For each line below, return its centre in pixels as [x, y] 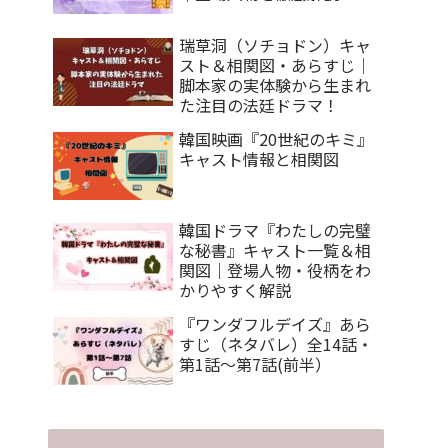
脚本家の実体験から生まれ [275, 84]
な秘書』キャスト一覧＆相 [275, 250]
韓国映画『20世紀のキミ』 [276, 138]
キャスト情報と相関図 [259, 158]
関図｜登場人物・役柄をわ [275, 270]
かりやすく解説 [235, 290]
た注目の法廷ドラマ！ [259, 104]
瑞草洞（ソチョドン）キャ [275, 44]
